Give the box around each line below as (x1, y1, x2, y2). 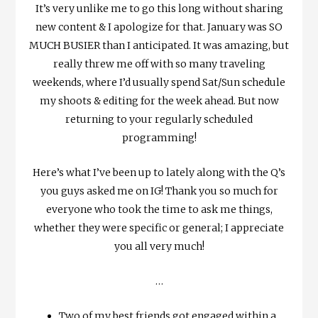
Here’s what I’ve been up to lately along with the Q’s (33, 166, 285, 180)
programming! (121, 131, 197, 145)
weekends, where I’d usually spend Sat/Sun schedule (33, 76, 285, 89)
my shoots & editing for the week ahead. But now (39, 94, 279, 108)
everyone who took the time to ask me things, (45, 203, 273, 216)
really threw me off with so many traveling (53, 57, 265, 71)
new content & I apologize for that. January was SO (35, 21, 283, 34)
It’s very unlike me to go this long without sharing (35, 2, 283, 16)
